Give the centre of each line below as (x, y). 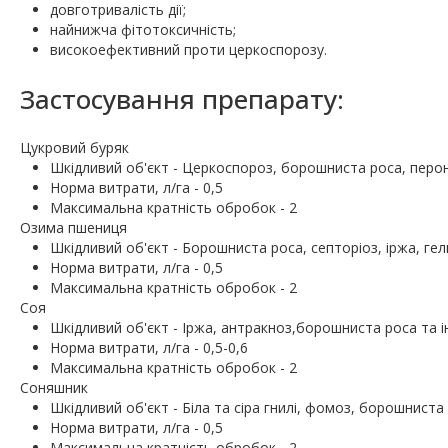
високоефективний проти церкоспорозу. (188, 50)
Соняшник (54, 388)
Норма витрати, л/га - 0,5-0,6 (149, 348)
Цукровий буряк (74, 148)
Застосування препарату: (182, 99)
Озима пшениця (73, 228)
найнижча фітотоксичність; (143, 30)
